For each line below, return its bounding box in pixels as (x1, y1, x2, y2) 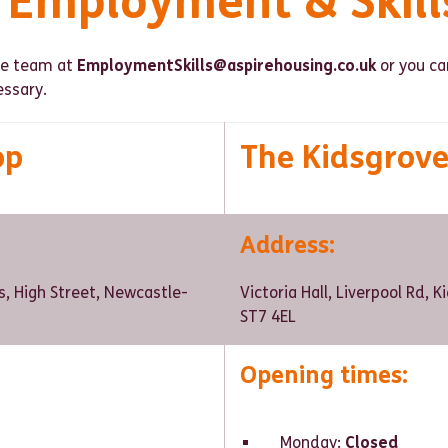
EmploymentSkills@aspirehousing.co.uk (77, 56, 376, 75)
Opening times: (240, 361, 408, 390)
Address (240, 231, 329, 260)
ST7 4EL (240, 307, 296, 326)
